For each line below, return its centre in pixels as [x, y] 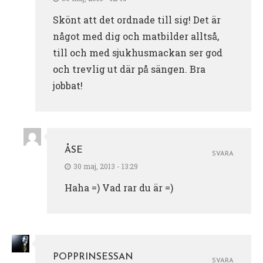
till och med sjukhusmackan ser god [138, 52]
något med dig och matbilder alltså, [136, 36]
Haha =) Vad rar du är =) [119, 187]
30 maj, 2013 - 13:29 [106, 166]
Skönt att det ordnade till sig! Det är [137, 19]
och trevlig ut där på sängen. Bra [129, 69]
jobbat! [68, 85]
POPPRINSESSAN [93, 257]
